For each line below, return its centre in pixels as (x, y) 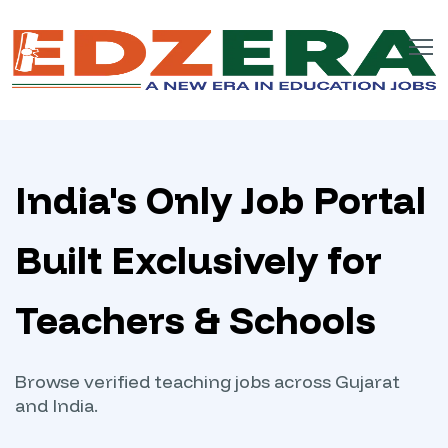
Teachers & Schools (195, 320)
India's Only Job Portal (220, 200)
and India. (56, 405)
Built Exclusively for (198, 260)
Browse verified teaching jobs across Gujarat (207, 381)
